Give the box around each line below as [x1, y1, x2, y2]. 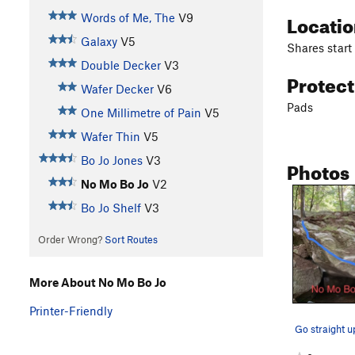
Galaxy [80, 34, 117, 49]
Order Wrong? [37, 233, 105, 246]
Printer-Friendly [29, 303, 113, 318]
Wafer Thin [80, 129, 140, 144]
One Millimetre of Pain [80, 105, 201, 120]
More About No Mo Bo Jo [29, 274, 166, 289]
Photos [287, 154, 349, 185]
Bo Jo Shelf [80, 200, 141, 216]
